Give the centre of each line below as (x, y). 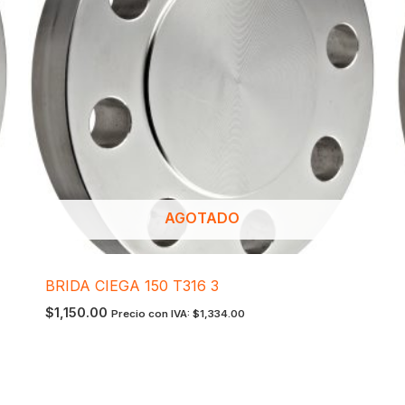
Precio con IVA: (151, 314)
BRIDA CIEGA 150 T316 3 (132, 286)
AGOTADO (202, 218)
